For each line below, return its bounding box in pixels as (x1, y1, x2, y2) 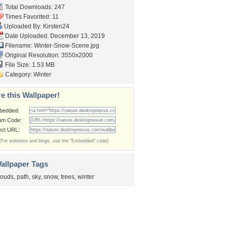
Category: (4, 71, 33, 78)
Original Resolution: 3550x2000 (4, 52, 93, 59)
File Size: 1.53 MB (4, 61, 55, 68)
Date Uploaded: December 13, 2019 (4, 32, 105, 40)
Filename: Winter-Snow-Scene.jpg (4, 42, 99, 49)
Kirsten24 (43, 23, 69, 30)
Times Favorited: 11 (4, 13, 59, 20)
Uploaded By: (3, 23, 43, 30)
